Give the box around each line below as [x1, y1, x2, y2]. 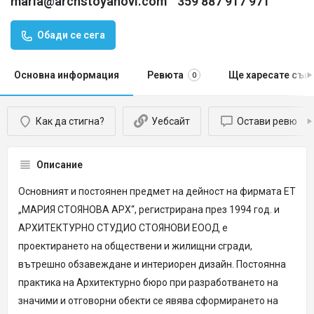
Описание [36, 159, 83, 170]
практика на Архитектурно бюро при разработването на [18, 277, 278, 288]
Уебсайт [151, 116, 190, 127]
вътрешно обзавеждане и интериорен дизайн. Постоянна [18, 259, 286, 270]
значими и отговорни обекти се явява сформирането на [18, 295, 278, 306]
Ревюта [147, 69, 184, 81]
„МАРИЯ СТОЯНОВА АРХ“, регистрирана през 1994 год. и [18, 204, 280, 215]
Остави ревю [237, 116, 297, 127]
